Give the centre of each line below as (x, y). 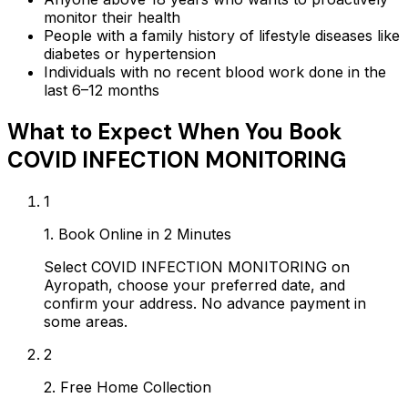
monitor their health (112, 17)
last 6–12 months (102, 90)
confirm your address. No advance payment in (205, 303)
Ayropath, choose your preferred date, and (194, 285)
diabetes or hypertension (130, 53)
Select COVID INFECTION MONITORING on (197, 266)
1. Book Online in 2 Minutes (138, 234)
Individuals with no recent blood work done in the (215, 71)
